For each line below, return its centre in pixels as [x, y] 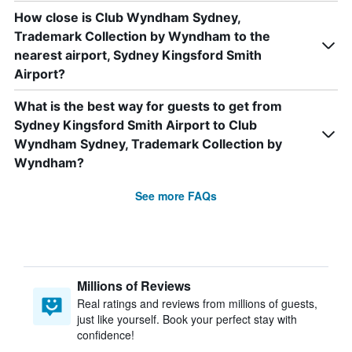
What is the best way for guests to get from [148, 106]
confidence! [106, 335]
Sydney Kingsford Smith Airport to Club [136, 125]
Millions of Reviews [134, 286]
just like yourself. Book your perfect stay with [187, 319]
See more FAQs [176, 196]
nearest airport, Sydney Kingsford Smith [138, 55]
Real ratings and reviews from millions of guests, [197, 303]
